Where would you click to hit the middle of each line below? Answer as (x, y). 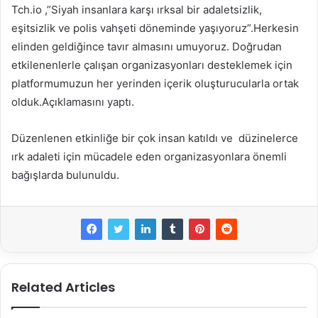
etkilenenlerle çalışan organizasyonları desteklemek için (152, 65)
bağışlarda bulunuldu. (65, 175)
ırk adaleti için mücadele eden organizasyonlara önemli (149, 156)
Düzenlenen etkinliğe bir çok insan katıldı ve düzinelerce (155, 138)
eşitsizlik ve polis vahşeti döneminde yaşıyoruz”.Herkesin (155, 28)
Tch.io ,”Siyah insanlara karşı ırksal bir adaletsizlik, (137, 9)
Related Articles (63, 287)
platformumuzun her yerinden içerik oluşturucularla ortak (155, 83)
